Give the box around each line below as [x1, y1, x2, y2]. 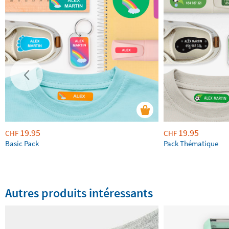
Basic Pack [5, 139, 39, 149]
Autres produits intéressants [5, 185, 153, 201]
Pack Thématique [164, 139, 218, 149]
